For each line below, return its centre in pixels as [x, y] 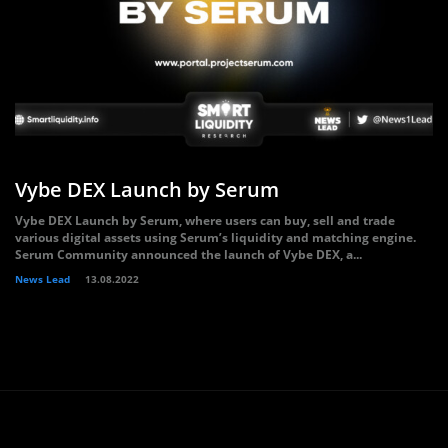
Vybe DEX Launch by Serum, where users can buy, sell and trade [205, 220]
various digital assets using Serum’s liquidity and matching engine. [215, 237]
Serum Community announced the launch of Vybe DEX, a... [188, 254]
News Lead [42, 279]
